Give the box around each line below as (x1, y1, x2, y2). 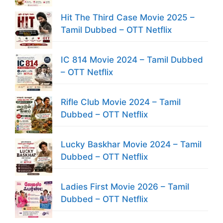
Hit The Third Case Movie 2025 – (61, 12, 195, 22)
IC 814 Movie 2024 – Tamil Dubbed (61, 55, 203, 65)
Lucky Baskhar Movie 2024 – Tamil (61, 139, 202, 149)
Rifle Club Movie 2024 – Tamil (61, 97, 181, 107)
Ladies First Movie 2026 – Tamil (61, 182, 189, 192)
